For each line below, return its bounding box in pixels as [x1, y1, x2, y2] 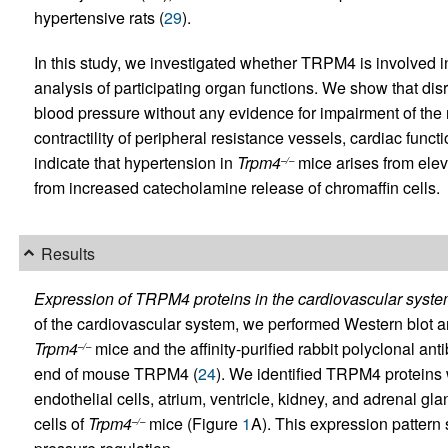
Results [40, 241, 95, 265]
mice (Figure [144, 412, 242, 435]
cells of [33, 412, 88, 435]
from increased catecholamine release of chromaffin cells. [33, 175, 440, 199]
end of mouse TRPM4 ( [33, 362, 198, 385]
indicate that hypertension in [33, 150, 237, 174]
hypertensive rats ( [33, 5, 164, 29]
